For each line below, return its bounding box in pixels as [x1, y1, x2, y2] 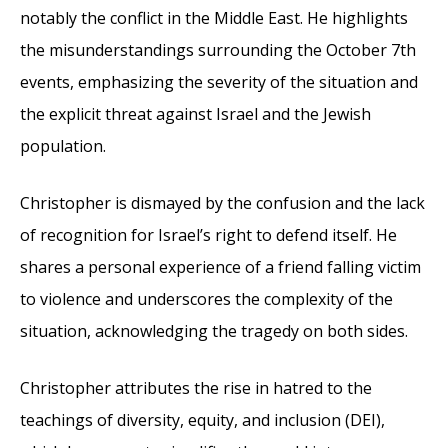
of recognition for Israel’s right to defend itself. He [20, 223, 397, 246]
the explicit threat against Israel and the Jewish [20, 102, 371, 125]
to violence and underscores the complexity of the [20, 287, 393, 310]
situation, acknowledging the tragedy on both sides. [20, 319, 408, 342]
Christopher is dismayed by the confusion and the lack [20, 191, 425, 214]
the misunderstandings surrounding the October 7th [20, 38, 416, 61]
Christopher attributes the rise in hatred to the [20, 376, 372, 399]
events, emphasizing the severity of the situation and [20, 70, 418, 93]
